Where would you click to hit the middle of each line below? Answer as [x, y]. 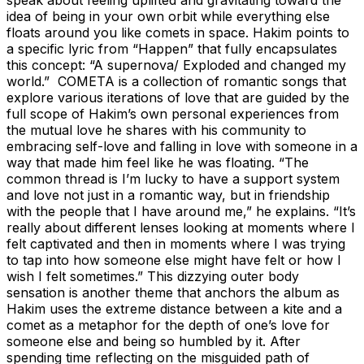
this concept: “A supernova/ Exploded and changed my [176, 65]
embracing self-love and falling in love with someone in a [182, 146]
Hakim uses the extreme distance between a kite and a [174, 308]
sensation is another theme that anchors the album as [173, 292]
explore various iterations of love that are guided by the [178, 97]
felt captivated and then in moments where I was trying [176, 243]
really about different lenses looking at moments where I [181, 227]
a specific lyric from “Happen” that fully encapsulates [172, 48]
